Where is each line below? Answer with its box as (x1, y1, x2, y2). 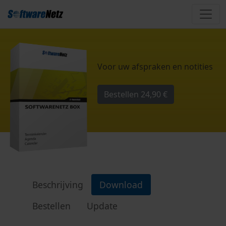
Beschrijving (32, 179, 83, 191)
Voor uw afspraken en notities (97, 61, 213, 73)
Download (99, 179, 143, 191)
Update (87, 200, 118, 212)
